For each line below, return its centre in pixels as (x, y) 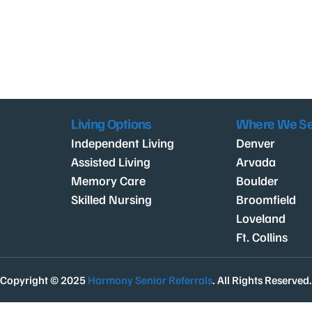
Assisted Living (111, 162)
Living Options (111, 123)
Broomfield (266, 199)
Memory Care (109, 180)
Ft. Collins (262, 237)
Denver (255, 143)
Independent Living (123, 143)
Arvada (256, 162)
